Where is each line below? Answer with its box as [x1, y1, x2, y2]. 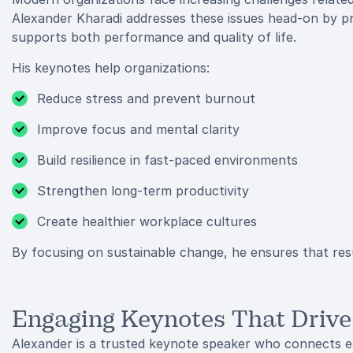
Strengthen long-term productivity [37, 183, 249, 199]
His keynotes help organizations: [12, 60, 210, 76]
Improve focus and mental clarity [37, 121, 240, 137]
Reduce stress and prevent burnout [37, 91, 255, 106]
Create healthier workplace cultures [37, 214, 257, 229]
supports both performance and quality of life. [12, 29, 296, 45]
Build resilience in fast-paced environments [37, 152, 298, 168]
